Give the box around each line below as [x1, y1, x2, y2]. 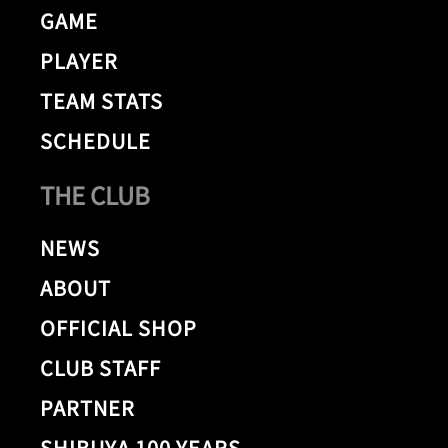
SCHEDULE [40, 126, 151, 156]
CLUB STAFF [39, 353, 161, 383]
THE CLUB [40, 176, 150, 212]
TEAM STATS [40, 86, 163, 116]
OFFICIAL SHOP [39, 313, 197, 343]
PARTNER [39, 393, 135, 423]
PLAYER [40, 46, 118, 76]
